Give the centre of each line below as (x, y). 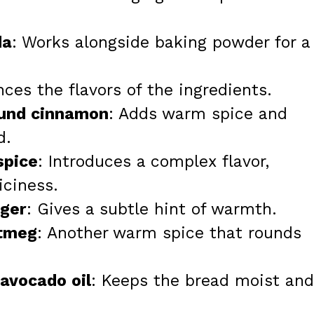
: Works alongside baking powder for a (161, 42)
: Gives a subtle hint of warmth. (152, 209)
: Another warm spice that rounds (169, 233)
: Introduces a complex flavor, (153, 161)
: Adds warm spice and (198, 114)
